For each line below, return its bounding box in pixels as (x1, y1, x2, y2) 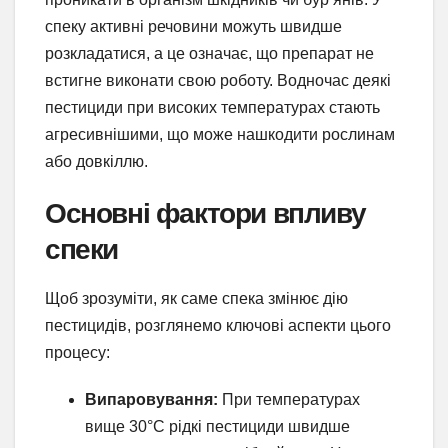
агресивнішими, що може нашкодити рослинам (45, 126, 395, 144)
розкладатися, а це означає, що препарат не (45, 45, 374, 63)
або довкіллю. (45, 153, 148, 171)
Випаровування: (85, 391, 218, 409)
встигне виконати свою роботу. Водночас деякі (45, 72, 391, 90)
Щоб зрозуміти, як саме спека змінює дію (45, 290, 348, 308)
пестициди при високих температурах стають (45, 99, 380, 117)
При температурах (218, 391, 360, 409)
